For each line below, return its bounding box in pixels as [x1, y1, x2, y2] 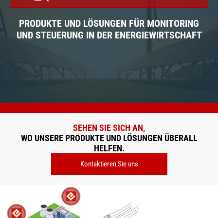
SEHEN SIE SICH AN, [73, 123, 145, 133]
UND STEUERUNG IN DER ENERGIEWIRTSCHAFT [16, 29, 202, 41]
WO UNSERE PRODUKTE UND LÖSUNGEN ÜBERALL [20, 133, 198, 143]
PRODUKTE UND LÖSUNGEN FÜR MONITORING [19, 17, 199, 29]
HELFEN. [93, 143, 125, 153]
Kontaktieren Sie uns [80, 160, 138, 168]
